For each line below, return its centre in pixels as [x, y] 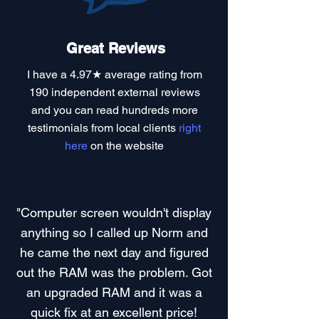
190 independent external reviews [114, 92]
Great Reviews [115, 48]
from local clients [134, 128]
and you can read [76, 110]
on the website [126, 146]
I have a [48, 74]
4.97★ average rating [123, 74]
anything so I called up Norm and [114, 232]
